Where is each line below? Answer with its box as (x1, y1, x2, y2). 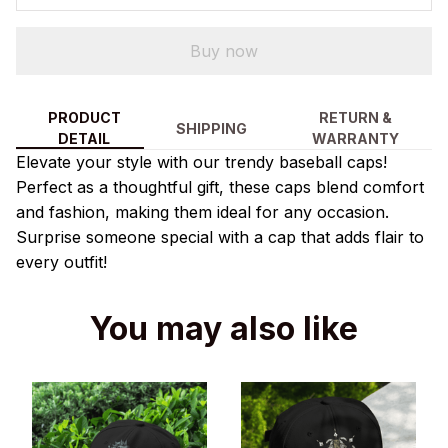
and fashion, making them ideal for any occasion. (16, 202, 389, 223)
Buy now (190, 40, 258, 61)
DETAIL (58, 130, 111, 148)
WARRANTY (312, 130, 400, 148)
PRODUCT (47, 109, 121, 127)
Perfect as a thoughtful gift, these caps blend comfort (16, 177, 424, 198)
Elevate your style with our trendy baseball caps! (16, 152, 387, 173)
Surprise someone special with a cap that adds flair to (16, 227, 424, 248)
